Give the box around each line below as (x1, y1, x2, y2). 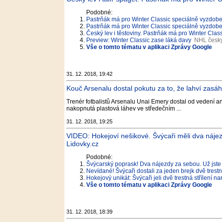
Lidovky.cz (66, 140, 99, 148)
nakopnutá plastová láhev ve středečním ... (66, 105, 181, 112)
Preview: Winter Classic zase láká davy (86, 37, 191, 44)
